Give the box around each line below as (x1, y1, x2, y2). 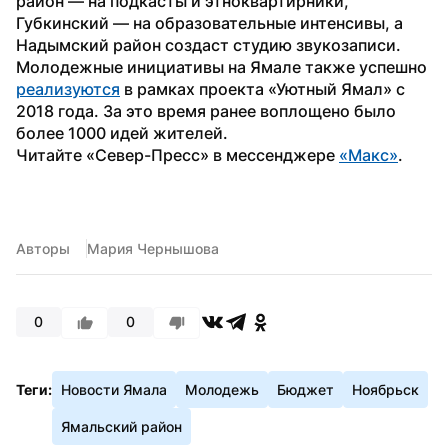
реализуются (16, 78, 120, 99)
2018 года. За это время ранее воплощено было (16, 100, 396, 121)
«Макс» (339, 144, 398, 165)
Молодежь (185, 380, 259, 398)
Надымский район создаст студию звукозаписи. (16, 34, 401, 55)
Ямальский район (61, 417, 182, 435)
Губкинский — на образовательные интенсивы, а (16, 12, 403, 33)
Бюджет (277, 380, 334, 398)
